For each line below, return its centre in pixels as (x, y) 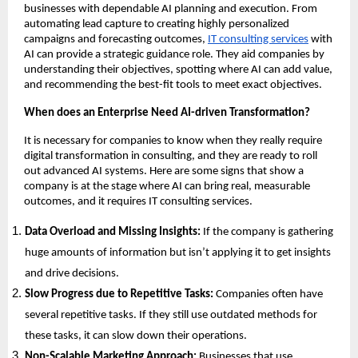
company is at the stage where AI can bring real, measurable (167, 186)
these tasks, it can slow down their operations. (137, 336)
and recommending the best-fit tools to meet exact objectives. (173, 85)
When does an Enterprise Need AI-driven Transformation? (167, 113)
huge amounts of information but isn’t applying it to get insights (178, 253)
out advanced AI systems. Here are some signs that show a (164, 171)
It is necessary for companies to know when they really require (173, 141)
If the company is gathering (268, 232)
